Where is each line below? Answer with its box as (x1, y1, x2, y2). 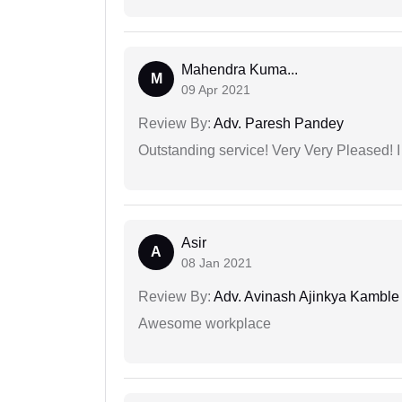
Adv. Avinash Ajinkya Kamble (211, 289, 399, 305)
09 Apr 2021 (181, 83, 250, 98)
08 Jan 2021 (181, 256, 252, 271)
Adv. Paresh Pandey (211, 116, 344, 132)
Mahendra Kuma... (181, 62, 298, 78)
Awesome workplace (138, 316, 271, 332)
